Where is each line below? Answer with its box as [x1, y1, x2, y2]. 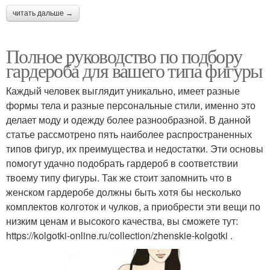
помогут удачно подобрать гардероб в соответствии [6, 155, 238, 170]
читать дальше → [13, 8, 73, 17]
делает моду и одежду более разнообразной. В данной [6, 112, 251, 127]
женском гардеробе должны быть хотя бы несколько [6, 184, 241, 199]
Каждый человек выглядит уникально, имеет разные [6, 83, 240, 98]
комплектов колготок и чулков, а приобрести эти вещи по [6, 199, 260, 213]
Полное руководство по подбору [6, 42, 242, 69]
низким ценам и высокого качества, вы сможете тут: [6, 213, 240, 228]
